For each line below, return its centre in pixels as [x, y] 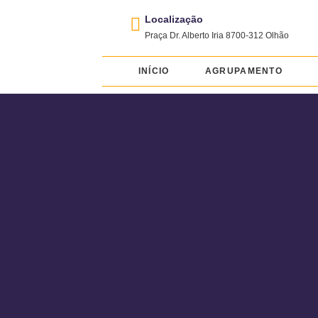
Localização [174, 19]
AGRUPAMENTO [244, 71]
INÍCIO [154, 71]
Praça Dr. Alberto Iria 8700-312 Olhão [217, 35]
